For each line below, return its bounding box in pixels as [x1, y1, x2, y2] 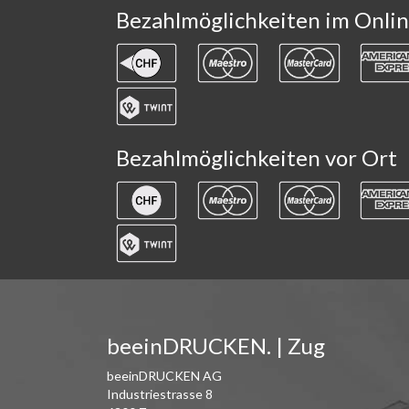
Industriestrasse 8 [107, 386, 213, 403]
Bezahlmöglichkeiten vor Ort [116, 143, 397, 171]
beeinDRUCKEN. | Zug [107, 332, 325, 360]
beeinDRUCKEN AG [107, 368, 222, 384]
